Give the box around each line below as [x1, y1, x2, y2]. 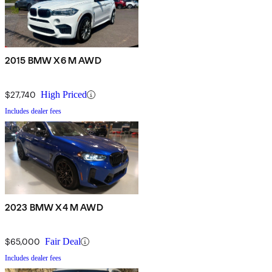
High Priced [41, 89, 87, 100]
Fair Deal [45, 236, 81, 247]
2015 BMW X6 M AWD [5, 55, 101, 67]
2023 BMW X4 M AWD [5, 202, 103, 214]
